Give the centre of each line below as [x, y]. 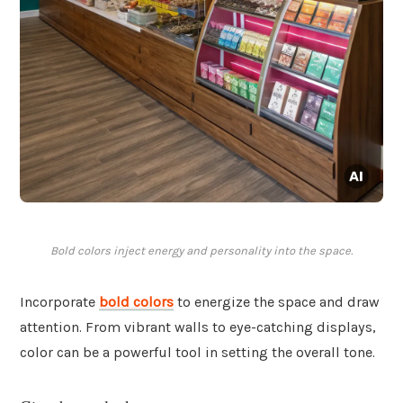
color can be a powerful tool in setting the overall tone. [197, 353]
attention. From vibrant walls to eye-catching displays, [198, 327]
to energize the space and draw [277, 302]
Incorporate [59, 302]
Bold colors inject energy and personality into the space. [201, 251]
